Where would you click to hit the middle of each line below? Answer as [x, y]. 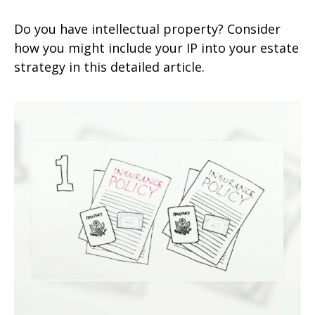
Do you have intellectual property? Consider [147, 29]
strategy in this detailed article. [109, 67]
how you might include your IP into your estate [156, 48]
